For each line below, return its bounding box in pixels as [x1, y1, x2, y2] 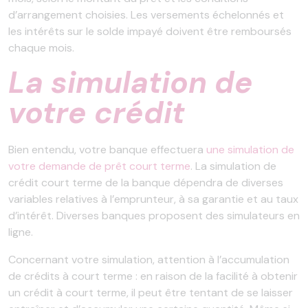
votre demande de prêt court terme [8, 158, 190, 173]
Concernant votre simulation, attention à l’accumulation [8, 252, 289, 267]
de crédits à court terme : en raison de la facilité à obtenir [8, 268, 298, 283]
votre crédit [8, 92, 192, 133]
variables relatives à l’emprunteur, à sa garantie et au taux [8, 191, 298, 206]
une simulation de [206, 142, 294, 157]
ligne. [8, 224, 33, 239]
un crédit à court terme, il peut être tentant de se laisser [8, 285, 293, 300]
